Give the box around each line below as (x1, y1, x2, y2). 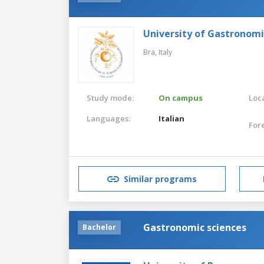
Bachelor (82, 222, 116, 232)
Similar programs (124, 173, 197, 185)
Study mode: (87, 92, 134, 103)
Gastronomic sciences (143, 220, 246, 234)
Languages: (87, 113, 130, 124)
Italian (159, 113, 185, 124)
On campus (159, 92, 203, 103)
